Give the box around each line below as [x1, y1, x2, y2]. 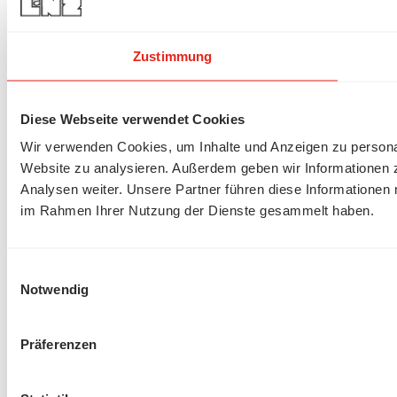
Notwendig [20, 281, 89, 297]
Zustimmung [133, 48, 213, 63]
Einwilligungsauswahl [6, 263, 130, 279]
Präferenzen [20, 336, 97, 352]
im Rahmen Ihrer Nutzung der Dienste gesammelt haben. [20, 202, 374, 218]
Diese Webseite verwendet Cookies [20, 111, 245, 126]
